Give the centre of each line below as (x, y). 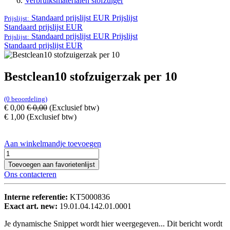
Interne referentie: (37, 197)
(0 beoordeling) (26, 99)
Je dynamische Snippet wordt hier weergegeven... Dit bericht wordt (113, 224)
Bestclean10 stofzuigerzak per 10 (91, 77)
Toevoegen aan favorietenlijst (52, 165)
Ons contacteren (30, 175)
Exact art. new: (32, 206)
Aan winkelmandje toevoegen (53, 144)
